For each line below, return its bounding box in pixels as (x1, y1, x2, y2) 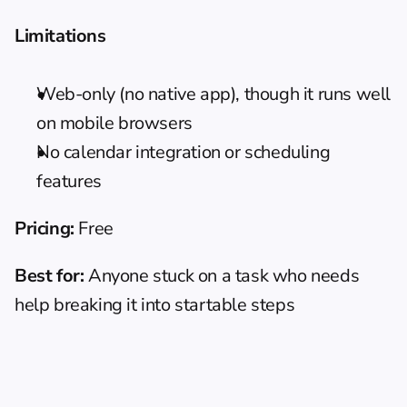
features (36, 168, 102, 194)
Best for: (15, 263, 84, 288)
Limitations (15, 23, 106, 48)
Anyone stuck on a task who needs (84, 263, 360, 288)
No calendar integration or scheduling (36, 139, 331, 164)
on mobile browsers (36, 110, 193, 135)
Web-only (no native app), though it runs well (36, 81, 392, 106)
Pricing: (15, 215, 74, 241)
